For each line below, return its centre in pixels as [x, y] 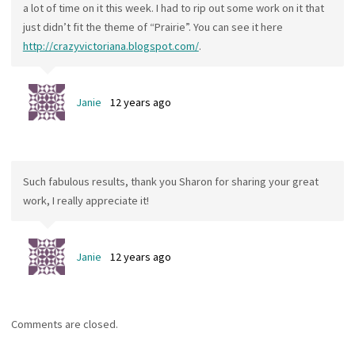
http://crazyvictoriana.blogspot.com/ [111, 46]
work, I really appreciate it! [86, 200]
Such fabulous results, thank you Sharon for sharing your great [170, 181]
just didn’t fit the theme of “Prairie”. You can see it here [153, 27]
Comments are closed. [65, 324]
